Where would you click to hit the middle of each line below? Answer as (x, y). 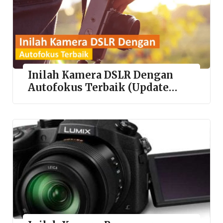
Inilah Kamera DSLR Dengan (101, 75)
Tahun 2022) (59, 100)
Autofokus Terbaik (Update (98, 88)
